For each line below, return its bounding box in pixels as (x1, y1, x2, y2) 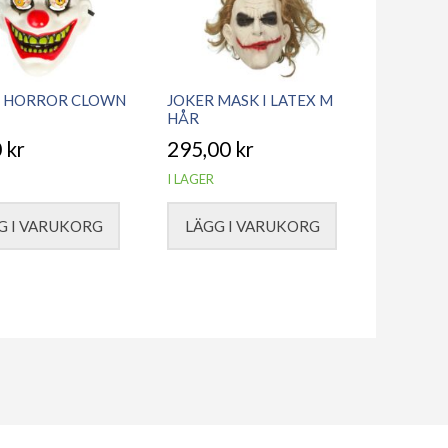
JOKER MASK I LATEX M (167, 90, 334, 109)
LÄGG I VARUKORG (184, 216, 320, 235)
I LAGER (167, 171, 215, 188)
